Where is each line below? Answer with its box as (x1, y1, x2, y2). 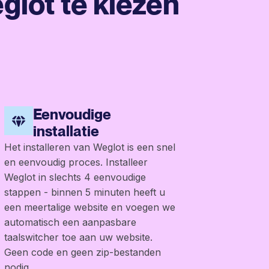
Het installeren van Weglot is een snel (4, 141, 175, 154)
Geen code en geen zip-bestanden (4, 246, 161, 259)
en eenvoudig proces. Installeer (4, 156, 148, 169)
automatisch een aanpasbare (4, 216, 136, 229)
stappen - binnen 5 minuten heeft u (4, 186, 165, 199)
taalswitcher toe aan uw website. (4, 231, 153, 244)
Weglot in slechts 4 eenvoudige (4, 171, 146, 184)
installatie (32, 122, 99, 141)
